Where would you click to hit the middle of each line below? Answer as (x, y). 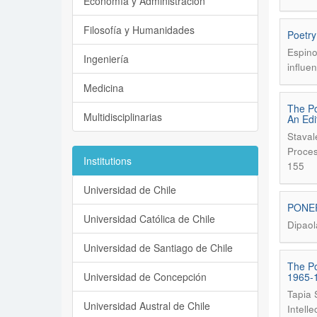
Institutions (108, 161)
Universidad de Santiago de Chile (158, 248)
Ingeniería (106, 59)
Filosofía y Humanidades (139, 30)
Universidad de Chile (130, 190)
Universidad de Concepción (145, 277)
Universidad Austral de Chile (147, 306)
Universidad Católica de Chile (149, 219)
